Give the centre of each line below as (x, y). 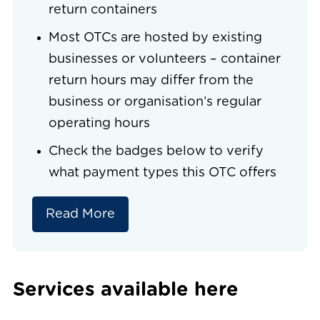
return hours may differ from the (151, 81)
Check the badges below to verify (156, 151)
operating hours (99, 124)
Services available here (126, 290)
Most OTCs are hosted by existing (155, 38)
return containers (102, 10)
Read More (80, 214)
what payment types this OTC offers (162, 173)
